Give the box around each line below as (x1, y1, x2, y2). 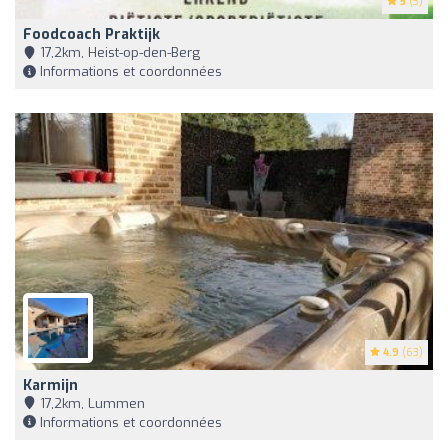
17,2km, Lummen (36, 394, 145, 412)
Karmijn (23, 375, 78, 395)
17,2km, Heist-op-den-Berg (36, 44, 200, 62)
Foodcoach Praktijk (23, 25, 160, 45)
